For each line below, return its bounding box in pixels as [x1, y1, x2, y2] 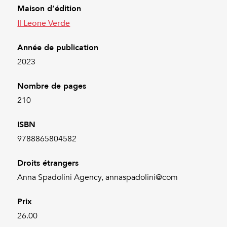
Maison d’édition [17, 2, 82, 15]
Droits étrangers [17, 156, 79, 169]
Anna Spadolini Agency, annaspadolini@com [17, 172, 178, 182]
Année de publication [17, 41, 99, 54]
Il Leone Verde [17, 16, 70, 29]
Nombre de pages [17, 79, 87, 92]
